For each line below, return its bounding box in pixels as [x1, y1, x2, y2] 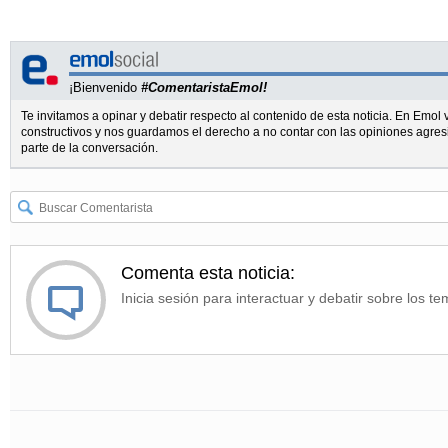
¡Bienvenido [69, 80, 141, 96]
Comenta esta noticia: [121, 263, 295, 284]
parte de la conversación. [21, 141, 158, 156]
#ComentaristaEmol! [141, 80, 267, 96]
